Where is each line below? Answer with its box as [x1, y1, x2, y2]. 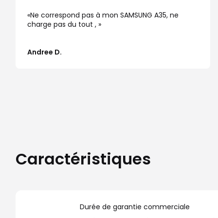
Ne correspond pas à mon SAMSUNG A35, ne [30, 10, 179, 20]
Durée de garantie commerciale [80, 201, 190, 212]
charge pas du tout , [27, 19, 98, 29]
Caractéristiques [16, 147, 151, 170]
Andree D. [27, 47, 62, 57]
